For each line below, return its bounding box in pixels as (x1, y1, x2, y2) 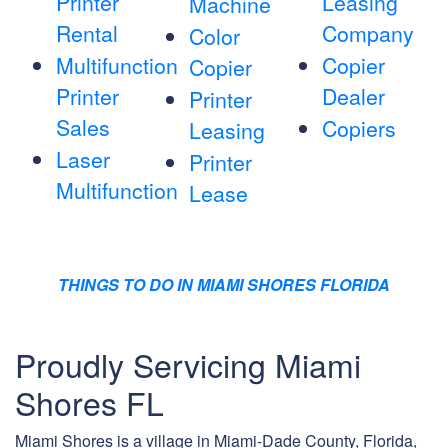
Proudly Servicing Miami (15, 341, 361, 388)
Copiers (321, 113, 396, 144)
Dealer (321, 81, 385, 112)
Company (321, 18, 414, 49)
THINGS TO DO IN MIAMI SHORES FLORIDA (58, 273, 390, 297)
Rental (56, 18, 118, 49)
